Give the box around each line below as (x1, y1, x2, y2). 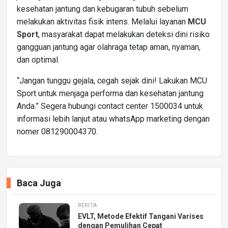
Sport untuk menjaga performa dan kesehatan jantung (17, 89, 204, 99)
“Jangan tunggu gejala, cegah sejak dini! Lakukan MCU (17, 76, 207, 86)
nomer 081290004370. (17, 127, 98, 137)
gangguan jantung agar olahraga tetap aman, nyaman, (17, 42, 201, 52)
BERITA (78, 202, 97, 209)
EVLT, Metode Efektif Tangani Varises (78, 212, 204, 221)
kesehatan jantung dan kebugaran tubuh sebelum (17, 4, 188, 14)
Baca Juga (17, 178, 61, 189)
